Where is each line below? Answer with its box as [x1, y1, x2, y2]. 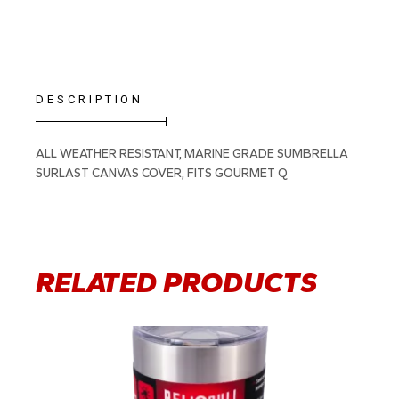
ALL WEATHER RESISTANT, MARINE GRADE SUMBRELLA [36, 146, 349, 162]
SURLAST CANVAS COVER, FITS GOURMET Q [36, 166, 289, 182]
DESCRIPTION [36, 93, 144, 107]
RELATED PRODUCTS [36, 265, 318, 300]
